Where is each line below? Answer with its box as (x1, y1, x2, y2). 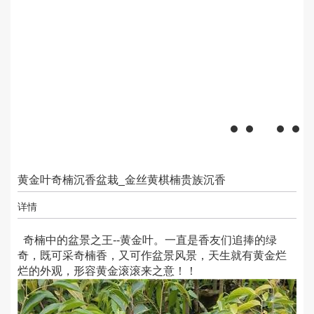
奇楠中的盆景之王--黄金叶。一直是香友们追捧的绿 (18, 234, 277, 247)
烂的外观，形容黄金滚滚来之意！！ (18, 265, 197, 278)
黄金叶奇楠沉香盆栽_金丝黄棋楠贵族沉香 (18, 174, 226, 186)
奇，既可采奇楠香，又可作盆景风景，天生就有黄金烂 (18, 250, 287, 262)
